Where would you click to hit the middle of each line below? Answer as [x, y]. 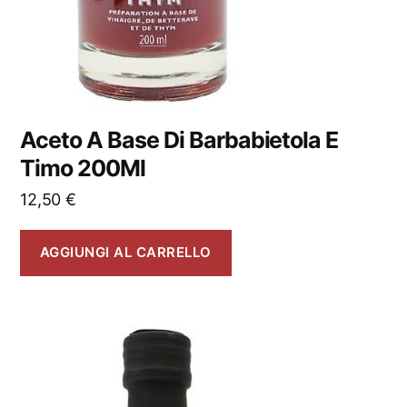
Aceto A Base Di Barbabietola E [179, 139]
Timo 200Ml [83, 168]
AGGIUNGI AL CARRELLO [125, 253]
